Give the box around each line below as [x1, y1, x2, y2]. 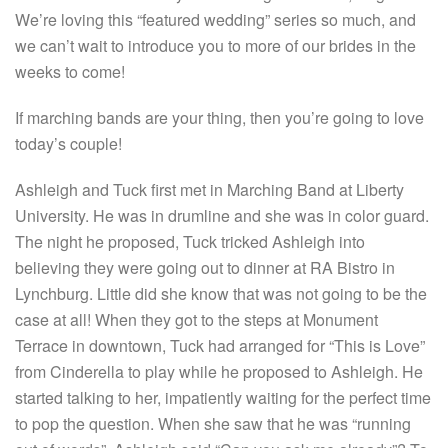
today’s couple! [15, 132, 122, 155]
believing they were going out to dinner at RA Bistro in [15, 256, 395, 279]
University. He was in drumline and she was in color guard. [15, 204, 429, 227]
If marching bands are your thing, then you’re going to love [15, 106, 424, 129]
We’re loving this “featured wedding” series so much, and [15, 8, 416, 31]
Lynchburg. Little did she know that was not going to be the [15, 282, 427, 305]
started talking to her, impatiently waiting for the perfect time [15, 386, 431, 409]
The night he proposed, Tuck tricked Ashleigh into [15, 230, 365, 253]
